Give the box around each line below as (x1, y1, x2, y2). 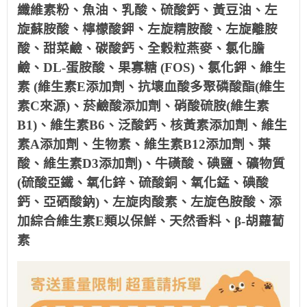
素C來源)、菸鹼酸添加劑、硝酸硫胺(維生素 (17, 99, 269, 113)
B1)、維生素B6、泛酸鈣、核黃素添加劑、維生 (17, 118, 287, 132)
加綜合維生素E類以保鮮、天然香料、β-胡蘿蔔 (17, 214, 284, 228)
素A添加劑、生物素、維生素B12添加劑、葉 (17, 137, 271, 151)
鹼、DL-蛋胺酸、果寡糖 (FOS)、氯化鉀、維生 (17, 60, 286, 75)
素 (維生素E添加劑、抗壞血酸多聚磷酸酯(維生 (17, 79, 285, 94)
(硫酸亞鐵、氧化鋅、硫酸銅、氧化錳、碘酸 (17, 175, 269, 190)
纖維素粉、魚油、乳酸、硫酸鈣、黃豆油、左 (17, 3, 278, 17)
